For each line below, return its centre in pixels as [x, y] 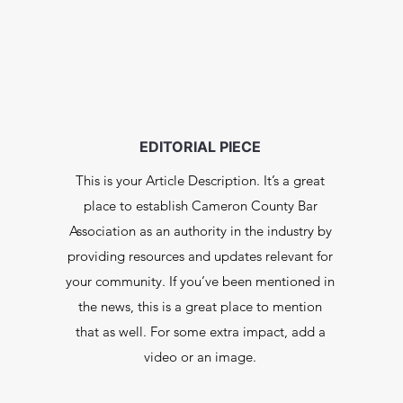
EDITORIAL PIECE [201, 147]
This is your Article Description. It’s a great [201, 180]
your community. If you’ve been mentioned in [201, 281]
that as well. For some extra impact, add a [200, 331]
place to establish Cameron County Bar [200, 206]
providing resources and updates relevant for [201, 256]
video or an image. [201, 357]
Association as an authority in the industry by [200, 231]
